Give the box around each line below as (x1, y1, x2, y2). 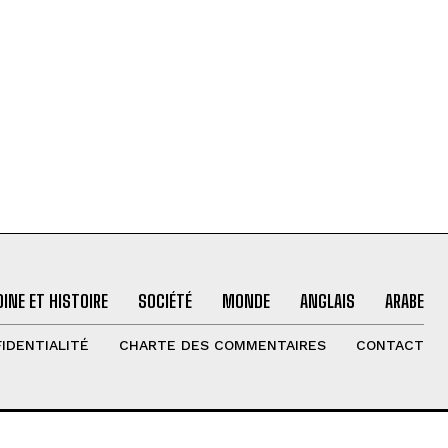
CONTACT (355, 337, 424, 354)
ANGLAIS (299, 290, 355, 313)
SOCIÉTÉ (137, 290, 192, 313)
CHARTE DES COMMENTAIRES (118, 337, 326, 354)
